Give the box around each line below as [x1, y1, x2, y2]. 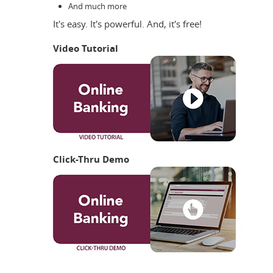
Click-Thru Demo [53, 152, 129, 166]
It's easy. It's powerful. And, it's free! [53, 17, 202, 30]
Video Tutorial [53, 41, 118, 55]
